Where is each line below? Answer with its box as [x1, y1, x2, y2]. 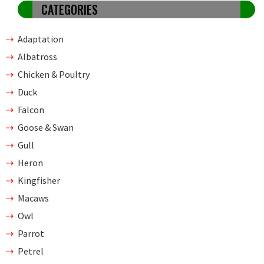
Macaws [18, 192, 49, 204]
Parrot [18, 227, 44, 239]
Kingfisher [18, 174, 60, 186]
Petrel [18, 245, 44, 257]
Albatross [18, 50, 57, 62]
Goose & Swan [18, 121, 74, 133]
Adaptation [18, 32, 64, 45]
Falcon [18, 103, 44, 115]
